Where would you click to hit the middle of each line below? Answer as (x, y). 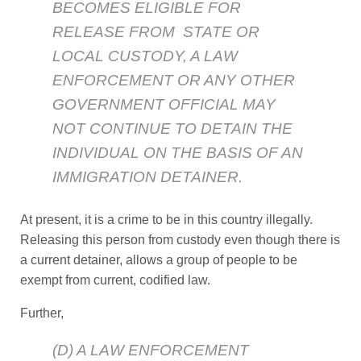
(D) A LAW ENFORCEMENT (151, 351)
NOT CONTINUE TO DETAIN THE (172, 129)
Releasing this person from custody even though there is (180, 240)
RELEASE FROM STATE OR (156, 32)
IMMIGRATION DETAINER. (147, 177)
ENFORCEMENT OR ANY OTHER (176, 81)
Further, (42, 313)
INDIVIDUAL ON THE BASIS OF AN (178, 153)
